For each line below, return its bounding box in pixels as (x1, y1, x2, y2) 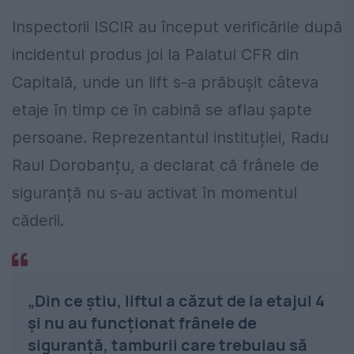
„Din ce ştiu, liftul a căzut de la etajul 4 (28, 289, 325, 311)
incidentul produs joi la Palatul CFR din (12, 44, 299, 64)
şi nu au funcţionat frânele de (28, 311, 257, 333)
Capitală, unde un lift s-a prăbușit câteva (12, 72, 318, 92)
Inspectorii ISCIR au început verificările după (12, 17, 342, 36)
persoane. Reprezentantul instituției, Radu (12, 127, 329, 147)
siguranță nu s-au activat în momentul (12, 183, 297, 202)
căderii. (12, 210, 64, 230)
